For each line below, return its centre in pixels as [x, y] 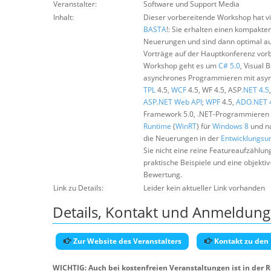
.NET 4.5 [255, 90]
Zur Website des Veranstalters [126, 241]
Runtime [157, 126]
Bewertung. [163, 175]
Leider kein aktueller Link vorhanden [204, 188]
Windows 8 [230, 126]
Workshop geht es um [181, 66]
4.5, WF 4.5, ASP [214, 90]
